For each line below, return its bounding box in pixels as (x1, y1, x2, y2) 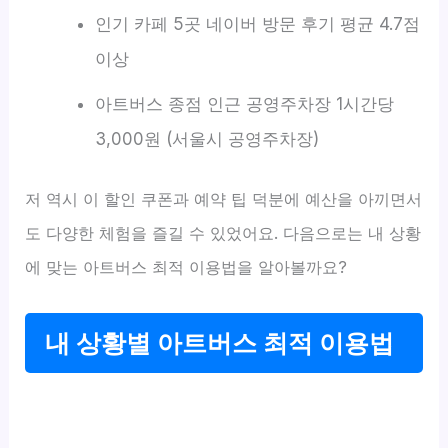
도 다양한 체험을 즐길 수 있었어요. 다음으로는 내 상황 (25, 222, 422, 243)
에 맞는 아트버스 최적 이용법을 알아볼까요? (25, 256, 348, 277)
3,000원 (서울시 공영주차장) (94, 128, 319, 149)
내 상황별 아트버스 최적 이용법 (45, 327, 395, 358)
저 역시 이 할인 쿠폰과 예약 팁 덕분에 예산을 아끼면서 (25, 188, 423, 209)
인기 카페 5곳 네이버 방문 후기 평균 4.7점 (94, 13, 420, 34)
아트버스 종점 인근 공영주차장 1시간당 (94, 93, 394, 114)
